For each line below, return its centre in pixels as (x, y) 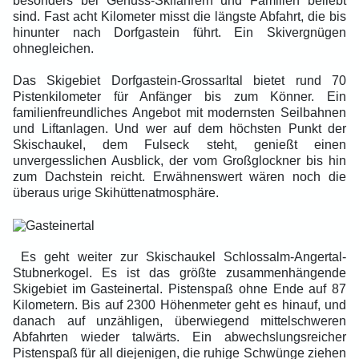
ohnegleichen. (53, 49)
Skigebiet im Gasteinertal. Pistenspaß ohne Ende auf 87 (179, 289)
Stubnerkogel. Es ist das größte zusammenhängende (179, 273)
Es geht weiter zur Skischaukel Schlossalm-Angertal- (184, 257)
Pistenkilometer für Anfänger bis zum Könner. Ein (179, 97)
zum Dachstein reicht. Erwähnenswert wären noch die (179, 177)
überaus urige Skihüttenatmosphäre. (116, 193)
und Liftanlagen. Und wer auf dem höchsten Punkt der (179, 129)
